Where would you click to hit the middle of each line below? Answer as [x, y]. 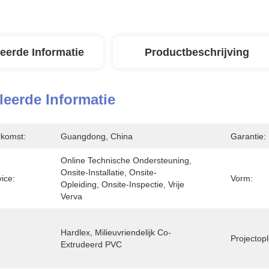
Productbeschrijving [197, 52]
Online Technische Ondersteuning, [126, 160]
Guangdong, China [97, 136]
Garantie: [248, 136]
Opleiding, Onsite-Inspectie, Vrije [122, 184]
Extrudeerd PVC [91, 244]
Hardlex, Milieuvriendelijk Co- [116, 232]
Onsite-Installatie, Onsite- [109, 172]
